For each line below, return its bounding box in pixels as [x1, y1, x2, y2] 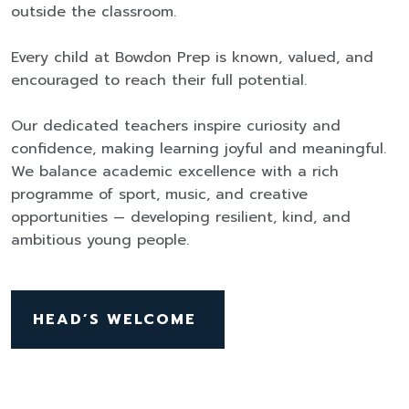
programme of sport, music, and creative [11, 184, 308, 205]
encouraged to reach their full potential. [11, 69, 307, 91]
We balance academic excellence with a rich [11, 161, 339, 183]
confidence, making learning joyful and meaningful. [11, 138, 386, 160]
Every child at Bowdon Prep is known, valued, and [11, 47, 373, 68]
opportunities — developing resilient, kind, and [11, 206, 351, 228]
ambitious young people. [11, 229, 189, 251]
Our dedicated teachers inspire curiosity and [11, 115, 341, 137]
